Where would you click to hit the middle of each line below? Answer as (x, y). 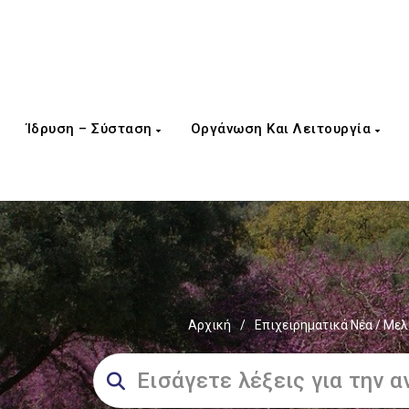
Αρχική (209, 325)
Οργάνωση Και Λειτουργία (283, 129)
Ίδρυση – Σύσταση (91, 129)
